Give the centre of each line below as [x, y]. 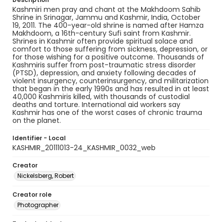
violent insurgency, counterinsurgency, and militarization [111, 81]
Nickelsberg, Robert [46, 176]
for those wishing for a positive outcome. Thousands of [108, 57]
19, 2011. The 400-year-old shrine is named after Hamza [108, 25]
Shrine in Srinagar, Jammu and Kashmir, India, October [106, 17]
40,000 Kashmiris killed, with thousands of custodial [101, 97]
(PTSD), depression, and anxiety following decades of [104, 73]
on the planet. [37, 120]
